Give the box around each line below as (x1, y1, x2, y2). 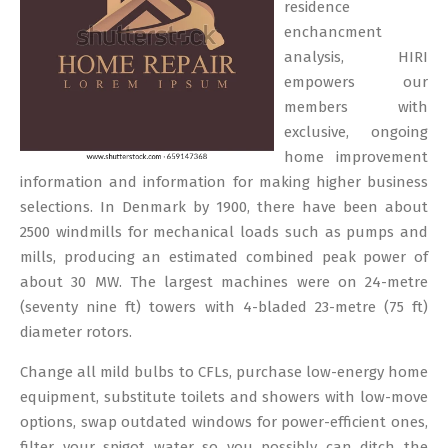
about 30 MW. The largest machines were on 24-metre (20, 273, 428, 291)
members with (284, 98, 428, 116)
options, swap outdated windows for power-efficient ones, (20, 413, 428, 431)
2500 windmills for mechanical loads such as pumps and (20, 223, 428, 241)
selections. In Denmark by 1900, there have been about (20, 198, 428, 216)
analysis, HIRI (284, 48, 428, 66)
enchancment (284, 23, 382, 41)
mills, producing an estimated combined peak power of (20, 248, 428, 266)
